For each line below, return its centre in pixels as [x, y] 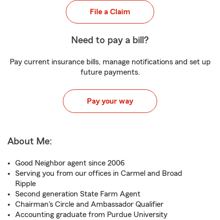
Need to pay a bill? [110, 40]
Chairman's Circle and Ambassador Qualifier [89, 204]
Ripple [26, 184]
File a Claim [110, 12]
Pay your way [110, 101]
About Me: [30, 141]
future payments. [110, 72]
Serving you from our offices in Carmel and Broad [99, 173]
